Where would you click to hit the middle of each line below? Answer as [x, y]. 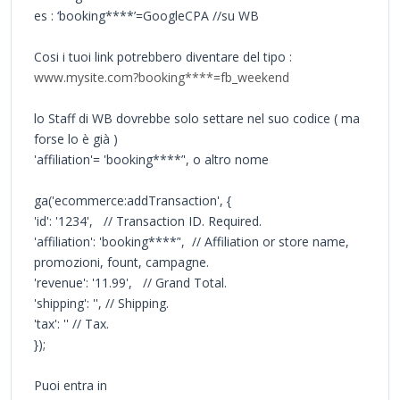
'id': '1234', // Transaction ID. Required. [148, 221]
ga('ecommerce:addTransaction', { [133, 200]
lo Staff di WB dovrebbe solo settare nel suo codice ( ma [197, 118]
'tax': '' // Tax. [71, 323]
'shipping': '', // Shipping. [101, 303]
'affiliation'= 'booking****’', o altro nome [151, 159]
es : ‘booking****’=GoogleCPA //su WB [146, 15]
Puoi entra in [71, 385]
